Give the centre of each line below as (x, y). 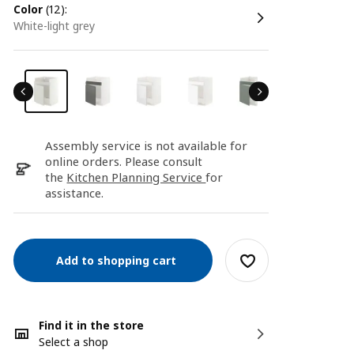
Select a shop (74, 342)
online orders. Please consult (124, 161)
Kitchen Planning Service (136, 177)
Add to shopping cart (113, 260)
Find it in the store (92, 325)
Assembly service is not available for (147, 145)
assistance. (75, 193)
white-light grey (61, 26)
